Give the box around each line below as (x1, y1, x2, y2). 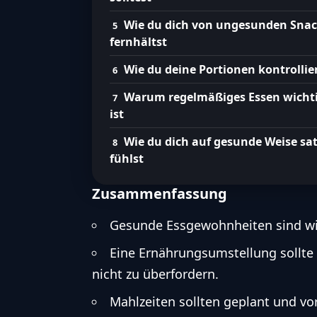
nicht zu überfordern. (92, 265, 219, 283)
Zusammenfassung (92, 184, 227, 204)
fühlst (110, 151, 144, 167)
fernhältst (110, 34, 167, 50)
